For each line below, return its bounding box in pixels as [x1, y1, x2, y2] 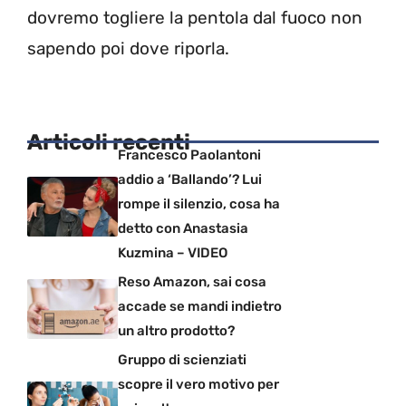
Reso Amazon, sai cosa [118, 274, 266, 291]
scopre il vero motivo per [118, 376, 279, 393]
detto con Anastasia [118, 220, 248, 237]
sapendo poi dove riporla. [27, 37, 229, 59]
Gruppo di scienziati [118, 352, 246, 369]
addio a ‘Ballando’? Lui [118, 171, 262, 188]
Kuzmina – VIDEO [118, 245, 227, 262]
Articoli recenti [27, 130, 190, 156]
